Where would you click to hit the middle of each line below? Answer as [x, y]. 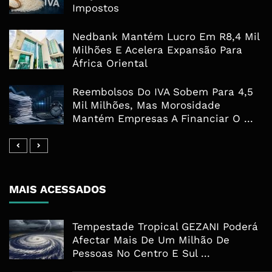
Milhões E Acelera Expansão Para [157, 50]
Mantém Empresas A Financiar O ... [163, 119]
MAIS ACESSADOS [58, 189]
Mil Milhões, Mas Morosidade [146, 105]
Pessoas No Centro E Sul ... [141, 253]
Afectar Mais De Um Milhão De [151, 240]
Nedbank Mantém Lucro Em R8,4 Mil [166, 37]
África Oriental [110, 63]
